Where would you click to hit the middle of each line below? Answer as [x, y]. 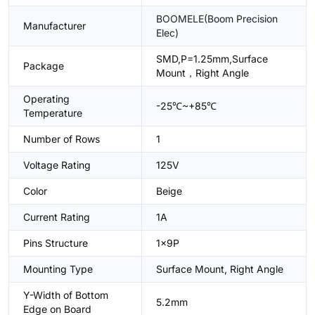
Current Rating [57, 217]
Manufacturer [54, 26]
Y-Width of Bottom [66, 295]
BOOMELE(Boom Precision [217, 19]
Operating [46, 99]
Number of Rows [62, 139]
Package [44, 66]
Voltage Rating [57, 165]
